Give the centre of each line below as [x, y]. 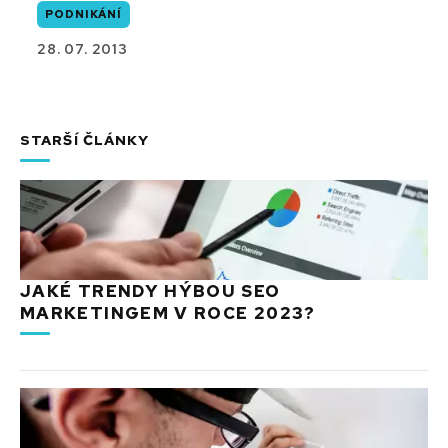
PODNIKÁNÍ [84, 13]
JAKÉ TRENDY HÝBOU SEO [150, 291]
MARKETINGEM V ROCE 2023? [168, 313]
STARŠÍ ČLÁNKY [85, 139]
